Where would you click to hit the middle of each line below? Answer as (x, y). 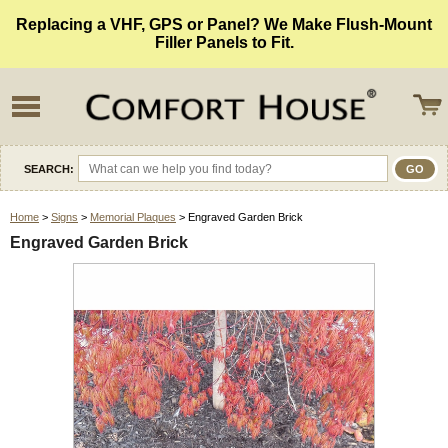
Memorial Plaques (133, 217)
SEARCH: (49, 168)
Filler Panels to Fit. (224, 42)
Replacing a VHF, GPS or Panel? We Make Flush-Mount (224, 24)
